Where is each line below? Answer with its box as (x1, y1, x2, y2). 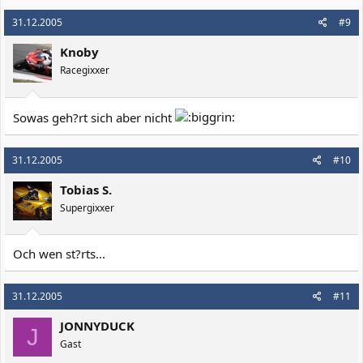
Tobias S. (60, 181, 112, 198)
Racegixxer (60, 63, 109, 77)
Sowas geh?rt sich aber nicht (13, 109, 175, 126)
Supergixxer (60, 200, 114, 215)
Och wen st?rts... (13, 246, 105, 262)
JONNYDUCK (60, 318, 135, 334)
